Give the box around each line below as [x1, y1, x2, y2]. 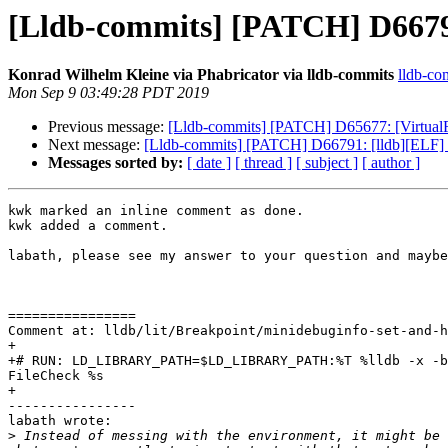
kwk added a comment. [8, 218, 168, 234]
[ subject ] [296, 154, 358, 172]
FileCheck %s [8, 368, 104, 384]
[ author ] [362, 154, 420, 172]
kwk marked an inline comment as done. [8, 203, 304, 219]
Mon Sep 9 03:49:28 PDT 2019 [8, 84, 209, 102]
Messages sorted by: [48, 154, 183, 172]
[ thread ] [235, 154, 292, 172]
